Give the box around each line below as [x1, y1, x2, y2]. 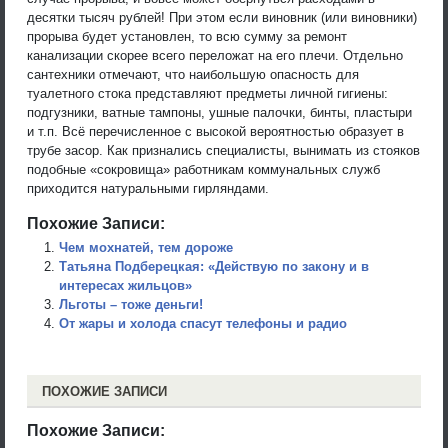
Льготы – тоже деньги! [59, 296, 203, 312]
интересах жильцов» [59, 277, 192, 293]
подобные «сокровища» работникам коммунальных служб [27, 161, 380, 177]
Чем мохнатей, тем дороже [59, 239, 233, 255]
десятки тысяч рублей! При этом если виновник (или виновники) [27, 9, 417, 25]
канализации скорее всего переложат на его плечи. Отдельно [27, 47, 403, 63]
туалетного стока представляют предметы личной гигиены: [27, 85, 388, 101]
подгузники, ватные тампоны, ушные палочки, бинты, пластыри [27, 104, 412, 120]
